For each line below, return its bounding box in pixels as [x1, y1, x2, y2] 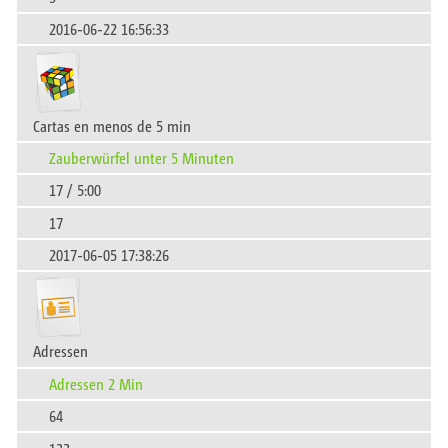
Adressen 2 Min [49, 372, 143, 394]
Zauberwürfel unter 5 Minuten [49, 146, 234, 168]
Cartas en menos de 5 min [33, 114, 191, 136]
